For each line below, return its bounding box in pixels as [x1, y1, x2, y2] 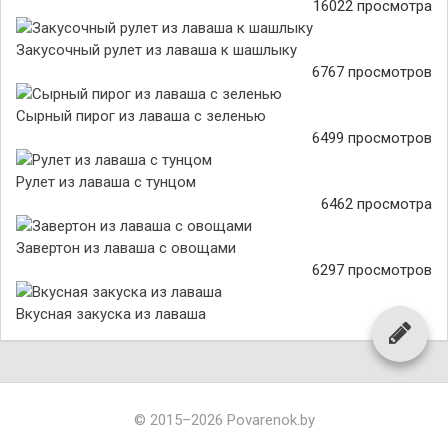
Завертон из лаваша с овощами [16, 239, 236, 257]
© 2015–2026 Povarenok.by [133, 411, 315, 429]
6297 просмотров [312, 261, 432, 279]
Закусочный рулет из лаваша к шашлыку [16, 41, 297, 59]
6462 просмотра [321, 195, 432, 213]
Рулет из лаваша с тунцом [16, 173, 196, 191]
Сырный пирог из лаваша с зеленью [16, 107, 266, 125]
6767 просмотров [312, 63, 432, 81]
